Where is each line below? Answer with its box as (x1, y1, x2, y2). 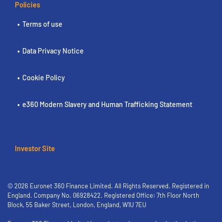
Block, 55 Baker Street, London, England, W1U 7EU (7, 201, 146, 209)
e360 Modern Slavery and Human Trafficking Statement (22, 100, 192, 109)
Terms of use (22, 20, 62, 28)
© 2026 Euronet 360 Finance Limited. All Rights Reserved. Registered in (7, 182, 209, 190)
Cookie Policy (22, 73, 65, 82)
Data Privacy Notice (22, 47, 84, 55)
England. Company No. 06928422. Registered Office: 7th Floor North (7, 191, 199, 199)
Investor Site (15, 144, 55, 153)
